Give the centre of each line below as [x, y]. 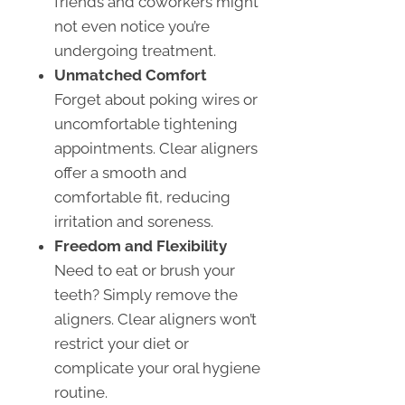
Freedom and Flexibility [141, 246]
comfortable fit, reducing [142, 198]
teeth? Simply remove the [146, 295]
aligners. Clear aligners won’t [155, 320]
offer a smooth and [121, 173]
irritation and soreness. [134, 222]
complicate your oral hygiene [157, 368]
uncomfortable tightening [146, 124]
